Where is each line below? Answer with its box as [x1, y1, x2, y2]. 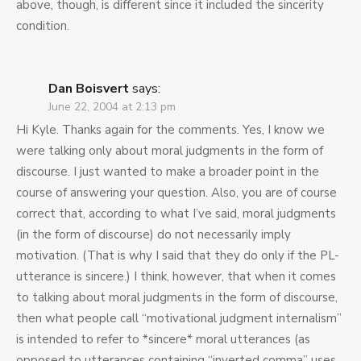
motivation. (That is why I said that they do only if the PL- [16, 247, 339, 264]
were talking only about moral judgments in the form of [16, 143, 323, 160]
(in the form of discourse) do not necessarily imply [16, 226, 291, 243]
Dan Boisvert [48, 80, 129, 98]
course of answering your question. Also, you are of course [16, 185, 337, 201]
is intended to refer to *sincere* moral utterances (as [16, 331, 310, 348]
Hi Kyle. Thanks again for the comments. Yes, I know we [16, 122, 325, 139]
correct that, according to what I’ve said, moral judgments [16, 205, 336, 222]
